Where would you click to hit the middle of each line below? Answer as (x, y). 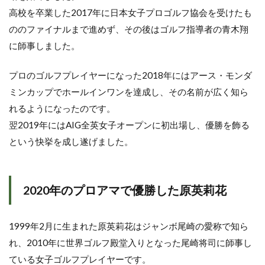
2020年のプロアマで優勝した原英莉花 (125, 190)
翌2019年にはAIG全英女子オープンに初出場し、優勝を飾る (129, 125)
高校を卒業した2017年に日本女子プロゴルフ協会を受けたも (130, 12)
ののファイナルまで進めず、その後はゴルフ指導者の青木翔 (129, 29)
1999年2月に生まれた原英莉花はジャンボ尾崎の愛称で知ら (129, 226)
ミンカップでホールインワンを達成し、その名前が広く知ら (129, 92)
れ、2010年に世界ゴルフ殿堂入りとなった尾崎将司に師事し (130, 243)
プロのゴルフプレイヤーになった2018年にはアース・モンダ (130, 75)
